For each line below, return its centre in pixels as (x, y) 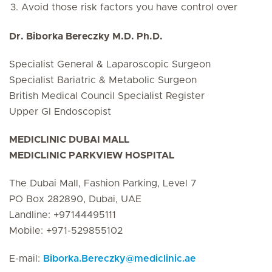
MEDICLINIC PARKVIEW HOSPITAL (92, 155)
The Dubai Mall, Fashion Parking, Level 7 (103, 183)
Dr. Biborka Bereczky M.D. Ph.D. (86, 36)
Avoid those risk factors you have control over (129, 7)
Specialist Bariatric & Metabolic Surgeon (103, 80)
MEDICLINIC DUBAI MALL (69, 140)
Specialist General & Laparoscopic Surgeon (110, 64)
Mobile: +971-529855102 (66, 231)
